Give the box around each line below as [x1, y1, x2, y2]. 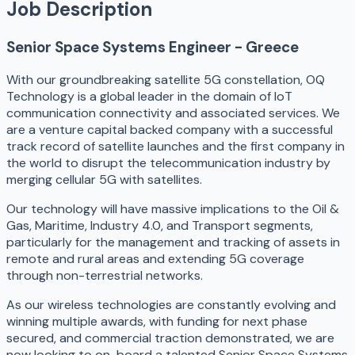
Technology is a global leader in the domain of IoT [6, 88, 292, 105]
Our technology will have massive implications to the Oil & [6, 200, 339, 218]
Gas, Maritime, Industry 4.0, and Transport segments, [6, 217, 313, 235]
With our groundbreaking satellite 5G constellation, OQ [6, 71, 325, 89]
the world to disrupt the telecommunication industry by [6, 155, 330, 172]
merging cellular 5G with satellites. [6, 171, 202, 189]
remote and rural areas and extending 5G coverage [6, 250, 304, 268]
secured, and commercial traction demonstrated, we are [6, 330, 334, 347]
